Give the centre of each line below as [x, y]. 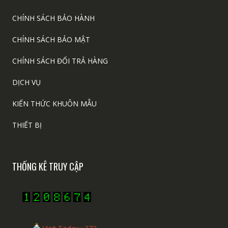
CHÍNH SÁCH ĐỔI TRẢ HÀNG [60, 61]
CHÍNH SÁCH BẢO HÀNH [53, 18]
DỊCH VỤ [26, 82]
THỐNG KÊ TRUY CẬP [48, 166]
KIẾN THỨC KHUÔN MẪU [54, 104]
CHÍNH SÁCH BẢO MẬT [51, 39]
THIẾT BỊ [27, 125]
